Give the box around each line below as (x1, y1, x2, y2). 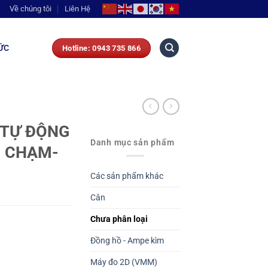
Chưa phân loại (90, 214, 148, 224)
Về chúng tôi (10, 4, 52, 13)
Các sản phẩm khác (90, 170, 163, 181)
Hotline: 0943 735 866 (62, 43, 141, 53)
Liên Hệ (65, 4, 91, 13)
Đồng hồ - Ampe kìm (90, 235, 164, 246)
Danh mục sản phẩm (90, 137, 175, 148)
